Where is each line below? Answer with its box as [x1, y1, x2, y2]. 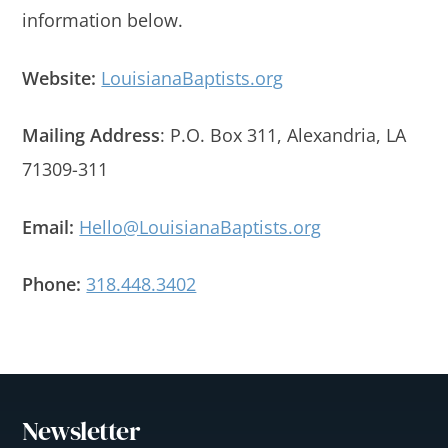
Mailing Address [22, 123, 161, 148]
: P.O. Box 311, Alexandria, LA [160, 123, 407, 148]
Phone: [22, 271, 82, 296]
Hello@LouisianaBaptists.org [79, 214, 322, 239]
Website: [22, 65, 97, 90]
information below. [22, 8, 184, 33]
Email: [22, 214, 75, 239]
